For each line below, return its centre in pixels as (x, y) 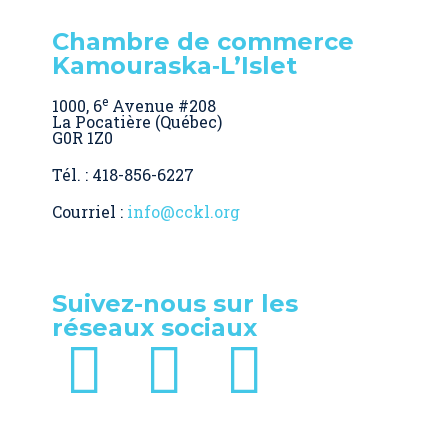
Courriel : (89, 211)
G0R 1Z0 (82, 137)
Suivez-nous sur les (175, 303)
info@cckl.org (183, 211)
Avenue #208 (162, 105)
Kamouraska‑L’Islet (174, 65)
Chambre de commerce (203, 41)
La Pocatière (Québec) (137, 121)
